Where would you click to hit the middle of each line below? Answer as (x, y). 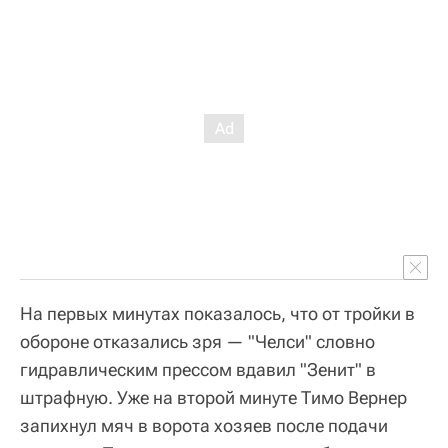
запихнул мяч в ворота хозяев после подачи (204, 425)
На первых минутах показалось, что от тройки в (217, 313)
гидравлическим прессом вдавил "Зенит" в (198, 369)
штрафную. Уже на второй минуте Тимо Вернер (213, 397)
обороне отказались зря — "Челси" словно (197, 341)
